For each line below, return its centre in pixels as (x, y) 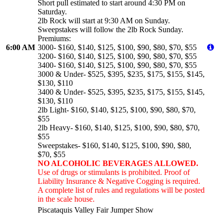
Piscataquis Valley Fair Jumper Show (96, 210)
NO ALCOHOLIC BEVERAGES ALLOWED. (118, 164)
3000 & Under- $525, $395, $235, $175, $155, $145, (121, 74)
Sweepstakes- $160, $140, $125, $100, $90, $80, (114, 146)
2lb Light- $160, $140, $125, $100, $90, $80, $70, (117, 110)
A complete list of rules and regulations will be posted (121, 190)
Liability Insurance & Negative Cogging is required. (119, 181)
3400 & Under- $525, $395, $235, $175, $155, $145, (121, 92)
